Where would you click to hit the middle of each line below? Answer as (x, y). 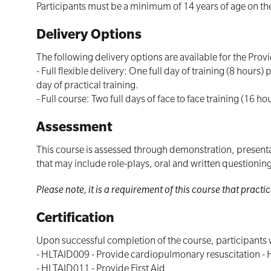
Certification (75, 220)
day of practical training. (87, 87)
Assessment (74, 129)
